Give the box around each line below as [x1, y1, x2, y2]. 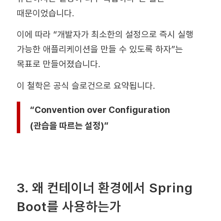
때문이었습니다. [16, 7, 74, 18]
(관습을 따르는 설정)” [30, 120, 109, 131]
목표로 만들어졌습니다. [16, 59, 100, 70]
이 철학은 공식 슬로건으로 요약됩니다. [16, 80, 155, 91]
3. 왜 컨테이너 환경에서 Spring [16, 180, 193, 195]
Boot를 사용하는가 [16, 198, 121, 214]
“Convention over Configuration [30, 104, 170, 115]
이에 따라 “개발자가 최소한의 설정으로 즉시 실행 [16, 29, 193, 40]
